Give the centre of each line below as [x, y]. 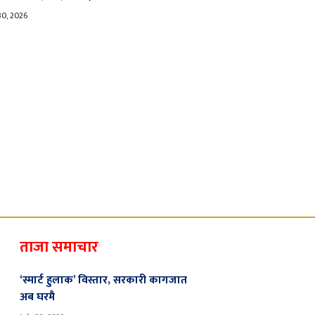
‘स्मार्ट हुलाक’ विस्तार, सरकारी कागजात [103, 280]
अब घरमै [37, 297]
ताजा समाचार [59, 247]
